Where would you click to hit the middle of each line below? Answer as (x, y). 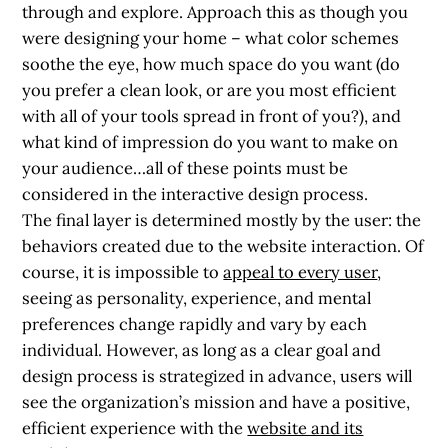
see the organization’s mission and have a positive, (216, 401)
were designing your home (125, 37)
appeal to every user (300, 271)
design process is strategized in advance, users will (217, 375)
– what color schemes (313, 37)
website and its (305, 427)
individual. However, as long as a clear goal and (202, 349)
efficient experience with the (135, 427)
